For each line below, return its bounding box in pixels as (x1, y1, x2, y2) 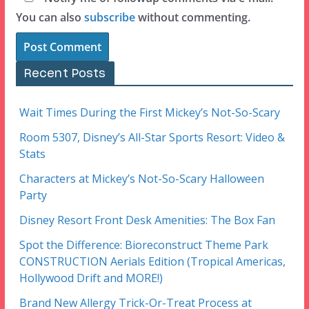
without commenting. (134, 9, 250, 25)
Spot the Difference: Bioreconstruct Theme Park (19, 237, 268, 252)
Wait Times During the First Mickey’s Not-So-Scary (19, 104, 280, 120)
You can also (15, 9, 84, 25)
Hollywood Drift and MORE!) (19, 270, 163, 286)
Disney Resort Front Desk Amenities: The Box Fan (19, 212, 275, 228)
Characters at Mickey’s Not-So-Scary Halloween (19, 170, 264, 186)
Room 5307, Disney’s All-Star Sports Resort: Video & (19, 129, 285, 145)
